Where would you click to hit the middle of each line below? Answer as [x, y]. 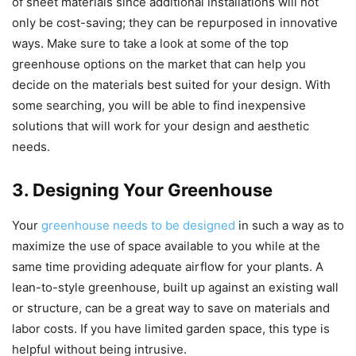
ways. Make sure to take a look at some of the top [150, 43]
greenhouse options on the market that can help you [159, 64]
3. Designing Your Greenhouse [142, 190]
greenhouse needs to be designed [138, 225]
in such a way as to [290, 225]
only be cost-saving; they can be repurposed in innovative [175, 22]
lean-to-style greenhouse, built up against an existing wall [175, 287]
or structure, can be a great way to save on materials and [171, 308]
